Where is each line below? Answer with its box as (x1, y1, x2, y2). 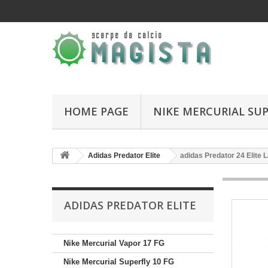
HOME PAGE (64, 104, 129, 118)
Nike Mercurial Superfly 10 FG (63, 257, 174, 266)
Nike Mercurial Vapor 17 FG (63, 239, 165, 248)
